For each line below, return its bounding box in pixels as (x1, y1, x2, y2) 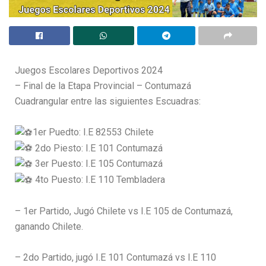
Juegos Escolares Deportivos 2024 (15, 64, 163, 76)
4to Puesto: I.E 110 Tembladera (33, 174, 165, 186)
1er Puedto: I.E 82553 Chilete (33, 126, 154, 138)
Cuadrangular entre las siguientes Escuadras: (15, 95, 201, 107)
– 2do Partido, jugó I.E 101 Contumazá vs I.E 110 (15, 251, 216, 263)
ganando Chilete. (15, 220, 83, 232)
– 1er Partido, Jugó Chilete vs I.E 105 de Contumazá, (15, 205, 233, 217)
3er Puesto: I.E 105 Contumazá (33, 158, 163, 170)
